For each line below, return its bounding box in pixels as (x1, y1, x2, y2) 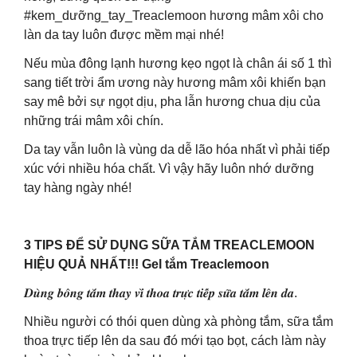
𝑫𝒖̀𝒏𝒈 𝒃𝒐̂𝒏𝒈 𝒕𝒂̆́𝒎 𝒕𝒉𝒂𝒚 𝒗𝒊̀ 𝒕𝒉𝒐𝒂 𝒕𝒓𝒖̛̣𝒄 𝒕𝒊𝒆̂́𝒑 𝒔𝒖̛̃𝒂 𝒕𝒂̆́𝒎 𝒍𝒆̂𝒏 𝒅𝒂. (24, 286, 297, 300)
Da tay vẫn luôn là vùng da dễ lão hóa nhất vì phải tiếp (24, 143, 330, 156)
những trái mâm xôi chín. (24, 114, 163, 127)
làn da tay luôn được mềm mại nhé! (24, 28, 224, 41)
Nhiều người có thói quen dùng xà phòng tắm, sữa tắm (24, 315, 333, 328)
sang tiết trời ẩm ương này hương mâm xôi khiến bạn (24, 76, 326, 89)
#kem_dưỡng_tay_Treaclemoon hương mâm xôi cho (24, 9, 324, 22)
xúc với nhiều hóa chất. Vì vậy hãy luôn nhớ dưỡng (24, 162, 314, 175)
